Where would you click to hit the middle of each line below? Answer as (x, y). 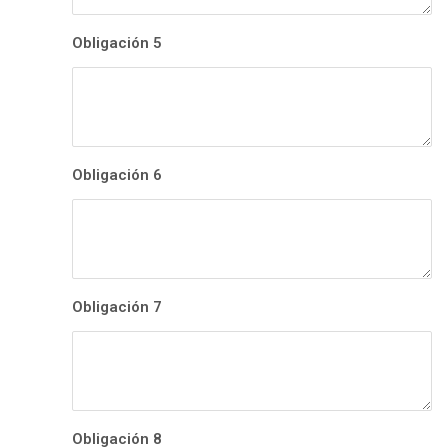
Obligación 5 (117, 43)
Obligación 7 (117, 307)
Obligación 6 (117, 175)
